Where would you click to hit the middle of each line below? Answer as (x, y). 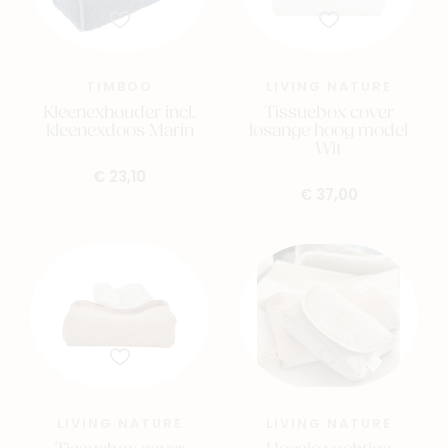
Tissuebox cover (328, 113)
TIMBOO (119, 87)
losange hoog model (328, 131)
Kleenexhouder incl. (119, 113)
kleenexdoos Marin (119, 131)
